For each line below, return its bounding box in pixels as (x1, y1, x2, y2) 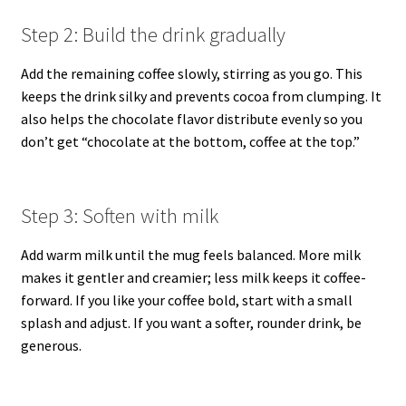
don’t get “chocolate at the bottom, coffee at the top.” (20, 131, 360, 150)
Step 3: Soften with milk (20, 203, 218, 229)
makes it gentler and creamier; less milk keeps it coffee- (20, 267, 366, 286)
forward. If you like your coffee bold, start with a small (20, 290, 353, 309)
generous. (20, 335, 82, 354)
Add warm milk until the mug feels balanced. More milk (20, 245, 361, 264)
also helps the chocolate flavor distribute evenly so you (20, 109, 362, 128)
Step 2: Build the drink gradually (20, 22, 285, 48)
